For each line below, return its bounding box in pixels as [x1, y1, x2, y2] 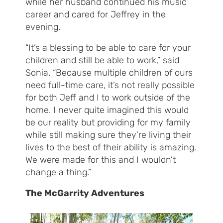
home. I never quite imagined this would [25, 105, 189, 116]
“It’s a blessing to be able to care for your [25, 42, 191, 54]
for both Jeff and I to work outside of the [25, 92, 190, 104]
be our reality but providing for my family [25, 117, 191, 128]
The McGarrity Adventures [25, 188, 144, 199]
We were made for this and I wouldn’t [25, 154, 176, 166]
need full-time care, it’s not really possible [25, 80, 195, 91]
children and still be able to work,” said [25, 55, 179, 66]
